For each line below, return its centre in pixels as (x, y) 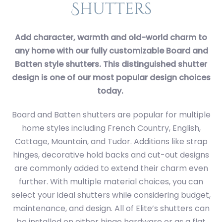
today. (111, 91)
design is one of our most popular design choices (111, 78)
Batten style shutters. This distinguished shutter (111, 64)
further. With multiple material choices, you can (111, 181)
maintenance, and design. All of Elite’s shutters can (111, 208)
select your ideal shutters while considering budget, (111, 195)
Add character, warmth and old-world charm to (111, 37)
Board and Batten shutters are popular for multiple (111, 114)
